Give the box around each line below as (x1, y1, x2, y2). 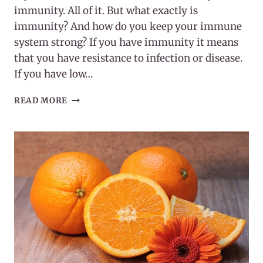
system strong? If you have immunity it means (14, 36, 238, 49)
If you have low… (14, 68, 93, 81)
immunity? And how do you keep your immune (14, 20, 242, 33)
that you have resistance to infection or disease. (14, 52, 242, 65)
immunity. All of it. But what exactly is (14, 4, 198, 18)
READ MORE (14, 96, 68, 106)
